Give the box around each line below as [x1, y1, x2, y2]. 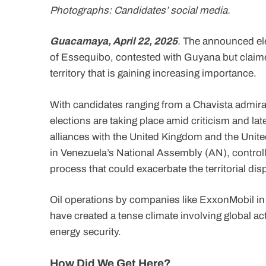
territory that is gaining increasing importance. [50, 68, 256, 80]
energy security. [50, 226, 121, 238]
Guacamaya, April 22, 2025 [50, 36, 178, 47]
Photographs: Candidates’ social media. [50, 4, 230, 16]
